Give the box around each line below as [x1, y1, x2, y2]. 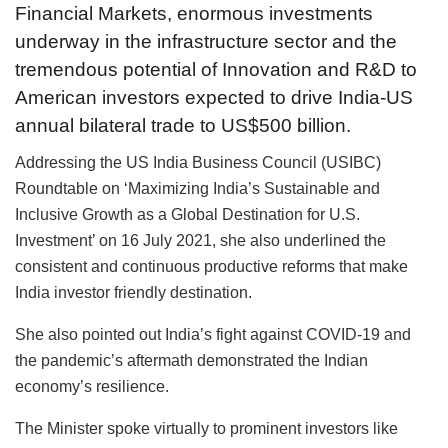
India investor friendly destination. [15, 283, 252, 301]
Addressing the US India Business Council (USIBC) [15, 153, 381, 171]
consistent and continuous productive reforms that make [15, 257, 408, 275]
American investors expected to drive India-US [15, 87, 413, 109]
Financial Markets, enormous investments [15, 3, 373, 25]
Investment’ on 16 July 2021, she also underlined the [15, 231, 386, 249]
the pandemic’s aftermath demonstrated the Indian [15, 351, 368, 369]
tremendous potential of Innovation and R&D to [15, 59, 417, 81]
